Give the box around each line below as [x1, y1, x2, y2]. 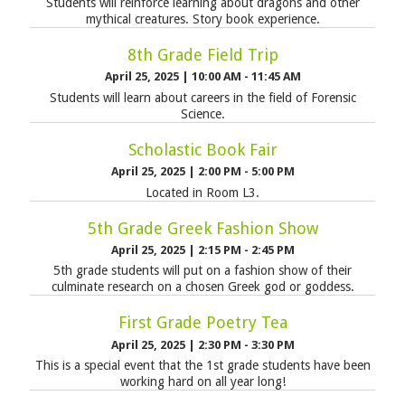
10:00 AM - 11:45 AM [191, 70, 301, 84]
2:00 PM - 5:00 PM [197, 165, 295, 179]
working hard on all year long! [119, 374, 286, 390]
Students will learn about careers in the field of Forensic [49, 89, 356, 105]
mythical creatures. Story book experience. [85, 12, 320, 27]
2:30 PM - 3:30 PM [197, 337, 295, 352]
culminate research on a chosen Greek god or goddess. [51, 279, 354, 295]
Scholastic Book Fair [127, 139, 278, 159]
